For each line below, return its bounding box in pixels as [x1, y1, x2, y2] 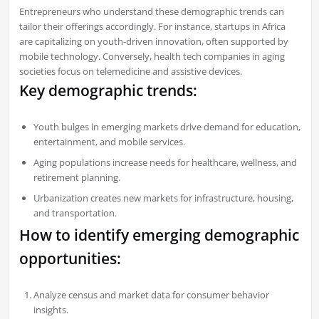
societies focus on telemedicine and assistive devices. [19, 65, 242, 78]
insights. [33, 303, 68, 317]
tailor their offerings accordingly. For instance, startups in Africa [19, 20, 286, 33]
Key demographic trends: [19, 80, 197, 101]
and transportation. [33, 206, 117, 220]
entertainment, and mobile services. [33, 135, 185, 149]
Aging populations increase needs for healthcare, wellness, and [33, 156, 297, 169]
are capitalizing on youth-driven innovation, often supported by [19, 35, 288, 48]
